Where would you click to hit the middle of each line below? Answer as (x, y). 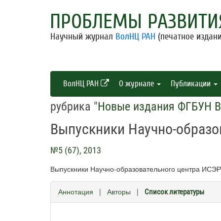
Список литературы (174, 192)
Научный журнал (83, 37)
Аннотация (76, 191)
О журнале (137, 84)
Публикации (192, 84)
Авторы (119, 191)
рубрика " (74, 107)
